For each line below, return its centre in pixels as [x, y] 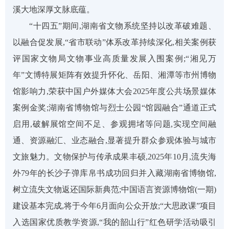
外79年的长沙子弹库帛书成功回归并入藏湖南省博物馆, [114, 173]
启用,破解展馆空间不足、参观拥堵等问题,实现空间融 [114, 124]
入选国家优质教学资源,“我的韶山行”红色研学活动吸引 [114, 222]
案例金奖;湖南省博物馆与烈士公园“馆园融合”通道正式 [114, 107]
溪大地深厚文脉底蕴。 [54, 9]
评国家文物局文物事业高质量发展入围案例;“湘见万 [114, 58]
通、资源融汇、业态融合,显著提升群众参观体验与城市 [114, 140]
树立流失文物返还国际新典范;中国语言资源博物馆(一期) [114, 189]
